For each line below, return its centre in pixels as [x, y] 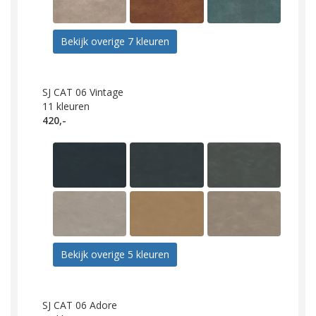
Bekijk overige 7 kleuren [115, 42]
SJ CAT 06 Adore [80, 305]
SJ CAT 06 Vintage [83, 92]
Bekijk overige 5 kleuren [115, 255]
